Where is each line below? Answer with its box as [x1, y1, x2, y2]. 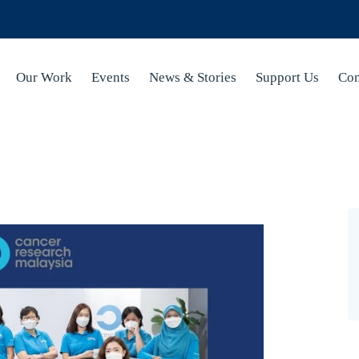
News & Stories [148, 70, 236, 85]
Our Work [15, 70, 72, 85]
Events [91, 70, 130, 85]
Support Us [255, 70, 319, 85]
